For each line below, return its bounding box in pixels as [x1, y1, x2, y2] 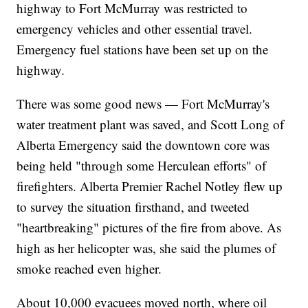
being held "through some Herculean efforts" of [16, 157, 267, 175]
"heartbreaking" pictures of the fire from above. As [16, 219, 282, 236]
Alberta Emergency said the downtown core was [16, 136, 270, 154]
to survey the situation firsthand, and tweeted [16, 198, 250, 216]
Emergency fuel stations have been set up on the [16, 41, 269, 58]
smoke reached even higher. [16, 260, 162, 278]
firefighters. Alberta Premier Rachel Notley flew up [16, 177, 283, 195]
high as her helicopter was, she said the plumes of [16, 239, 276, 257]
